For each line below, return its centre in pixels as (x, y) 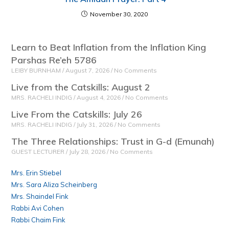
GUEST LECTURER (39, 151)
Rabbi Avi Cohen (38, 208)
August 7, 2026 (88, 70)
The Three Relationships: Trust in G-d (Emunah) (113, 141)
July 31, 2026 (95, 124)
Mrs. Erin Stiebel (37, 173)
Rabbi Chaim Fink (39, 220)
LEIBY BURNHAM (37, 70)
